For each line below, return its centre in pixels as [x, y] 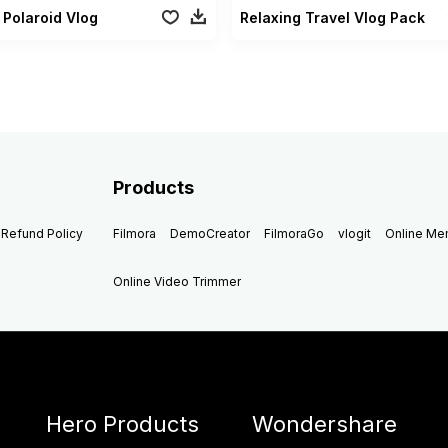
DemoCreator [210, 233]
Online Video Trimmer [177, 281]
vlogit [355, 233]
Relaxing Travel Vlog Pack [332, 17]
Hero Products [122, 423]
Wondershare [325, 423]
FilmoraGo [294, 233]
